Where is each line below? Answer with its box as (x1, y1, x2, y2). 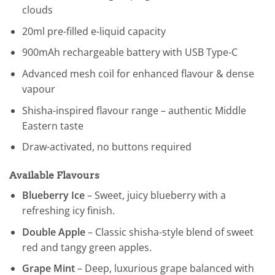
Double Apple (21, 225, 85, 239)
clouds (21, 3, 53, 17)
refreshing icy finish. (21, 204, 115, 218)
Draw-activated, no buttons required (21, 140, 192, 154)
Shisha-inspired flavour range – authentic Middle (21, 103, 246, 117)
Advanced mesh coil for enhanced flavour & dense (21, 67, 254, 81)
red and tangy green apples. (21, 240, 152, 254)
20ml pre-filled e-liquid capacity (21, 24, 166, 38)
